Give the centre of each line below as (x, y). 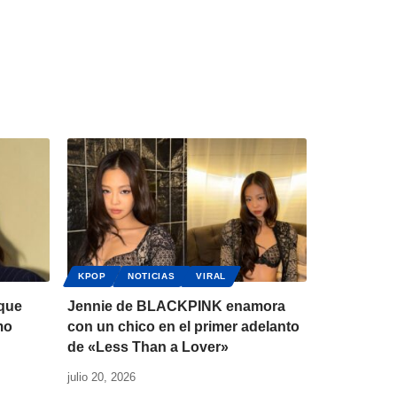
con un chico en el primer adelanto (183, 326)
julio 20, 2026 (101, 377)
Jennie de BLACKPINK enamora (176, 306)
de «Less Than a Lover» (148, 346)
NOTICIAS (151, 276)
